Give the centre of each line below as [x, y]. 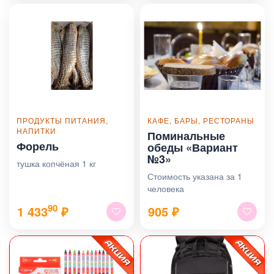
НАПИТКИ [36, 130]
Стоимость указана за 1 [195, 176]
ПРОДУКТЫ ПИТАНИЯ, [62, 120]
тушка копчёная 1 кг [56, 163]
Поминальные [186, 135]
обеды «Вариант [193, 147]
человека [166, 188]
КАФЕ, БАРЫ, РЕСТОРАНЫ [201, 120]
